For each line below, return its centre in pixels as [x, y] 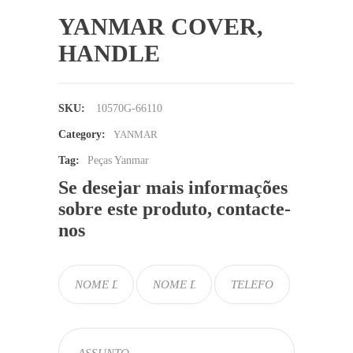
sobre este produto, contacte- [175, 209]
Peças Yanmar [118, 160]
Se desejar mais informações [173, 188]
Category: [82, 134]
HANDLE [109, 53]
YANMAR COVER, [161, 26]
